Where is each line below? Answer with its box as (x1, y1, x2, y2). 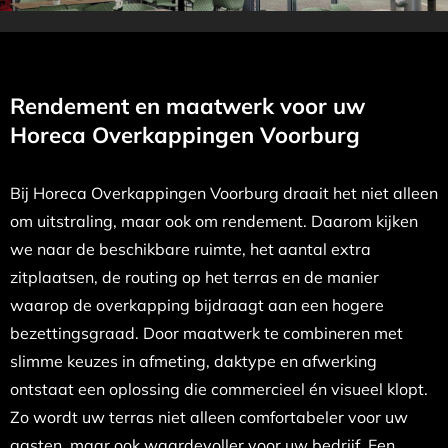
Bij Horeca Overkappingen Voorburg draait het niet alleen (9, 182, 438, 203)
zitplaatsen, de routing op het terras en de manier (9, 266, 379, 287)
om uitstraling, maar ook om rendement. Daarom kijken (9, 210, 418, 231)
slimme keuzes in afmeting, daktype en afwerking (9, 350, 377, 371)
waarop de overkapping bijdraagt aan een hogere (9, 294, 384, 315)
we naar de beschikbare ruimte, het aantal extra (9, 238, 371, 259)
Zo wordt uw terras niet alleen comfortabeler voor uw (9, 406, 408, 427)
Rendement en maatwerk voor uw (9, 91, 365, 120)
